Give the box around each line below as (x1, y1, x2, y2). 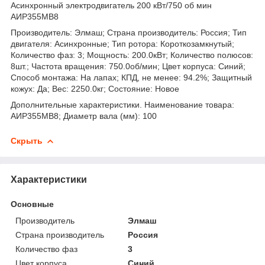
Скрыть (11, 135, 43, 146)
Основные (11, 199, 54, 209)
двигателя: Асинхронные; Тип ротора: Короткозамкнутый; (11, 38, 234, 49)
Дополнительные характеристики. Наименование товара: (11, 99, 234, 109)
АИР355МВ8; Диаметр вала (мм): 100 (11, 111, 157, 121)
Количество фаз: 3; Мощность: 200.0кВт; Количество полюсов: (11, 50, 253, 60)
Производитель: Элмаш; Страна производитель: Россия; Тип (11, 27, 247, 37)
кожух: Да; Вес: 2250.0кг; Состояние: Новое (11, 83, 179, 93)
